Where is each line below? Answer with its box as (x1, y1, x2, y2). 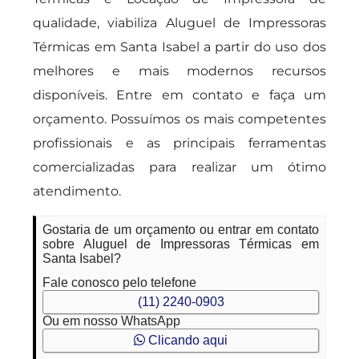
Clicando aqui (145, 333, 228, 347)
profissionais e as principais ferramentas (33, 135, 326, 151)
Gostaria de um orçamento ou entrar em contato (42, 223, 319, 236)
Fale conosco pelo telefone (42, 276, 197, 289)
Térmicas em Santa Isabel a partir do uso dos (33, 39, 326, 54)
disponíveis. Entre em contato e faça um (33, 87, 326, 103)
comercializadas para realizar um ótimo (33, 159, 326, 175)
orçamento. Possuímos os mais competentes (33, 111, 326, 127)
